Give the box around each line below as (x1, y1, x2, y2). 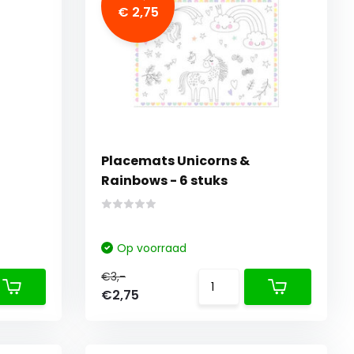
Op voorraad (117, 240, 187, 257)
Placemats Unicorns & (101, 152, 250, 171)
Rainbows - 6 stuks (101, 171, 228, 190)
